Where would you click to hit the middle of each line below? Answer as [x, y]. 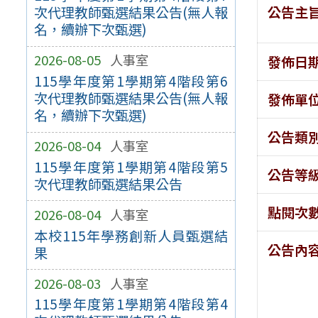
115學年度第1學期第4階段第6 [131, 81]
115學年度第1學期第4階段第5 [131, 166]
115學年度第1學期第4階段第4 [131, 304]
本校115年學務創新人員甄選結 [131, 235]
